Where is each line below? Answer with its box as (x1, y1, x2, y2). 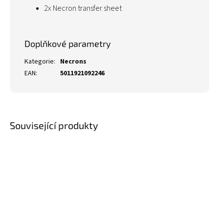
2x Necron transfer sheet (44, 3, 122, 14)
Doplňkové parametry (24, 38, 111, 49)
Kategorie (24, 57, 54, 66)
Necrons (60, 57, 87, 66)
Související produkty (10, 119, 98, 131)
